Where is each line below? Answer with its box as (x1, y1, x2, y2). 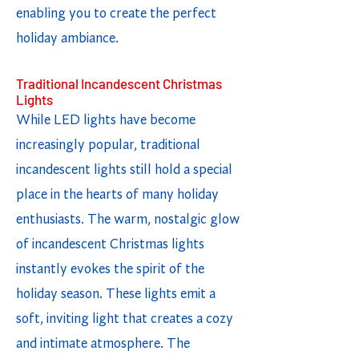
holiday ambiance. (16, 32, 119, 46)
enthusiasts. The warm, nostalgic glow (16, 213, 240, 227)
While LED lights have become (16, 114, 196, 127)
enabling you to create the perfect (16, 7, 216, 21)
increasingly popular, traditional (16, 139, 200, 152)
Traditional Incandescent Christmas (16, 75, 222, 91)
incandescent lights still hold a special (16, 163, 232, 177)
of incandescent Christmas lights (16, 238, 204, 252)
